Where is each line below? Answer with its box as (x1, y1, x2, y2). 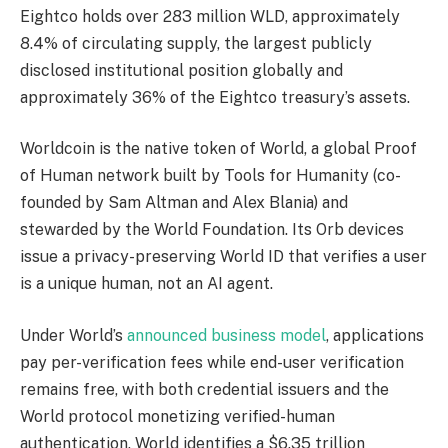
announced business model (127, 325, 326, 345)
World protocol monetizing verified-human (20, 406, 335, 426)
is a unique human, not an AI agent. (20, 274, 273, 294)
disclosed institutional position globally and (20, 60, 343, 80)
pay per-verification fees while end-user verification (20, 352, 404, 372)
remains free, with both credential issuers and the (20, 379, 389, 399)
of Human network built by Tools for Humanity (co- (20, 166, 401, 186)
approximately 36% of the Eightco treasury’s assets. (20, 87, 410, 107)
